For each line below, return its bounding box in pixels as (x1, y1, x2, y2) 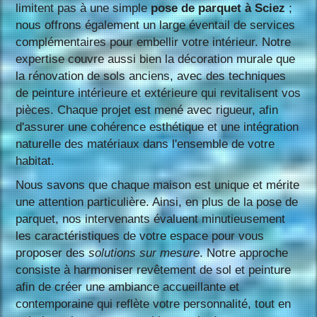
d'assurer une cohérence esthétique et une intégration (16, 120, 299, 134)
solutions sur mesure (88, 246, 200, 260)
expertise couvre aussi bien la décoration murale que (16, 52, 296, 66)
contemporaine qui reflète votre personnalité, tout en (16, 296, 292, 311)
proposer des (16, 246, 89, 260)
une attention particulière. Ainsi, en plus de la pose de (16, 195, 299, 209)
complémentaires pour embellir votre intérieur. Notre (16, 35, 292, 49)
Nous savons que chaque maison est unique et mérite (16, 178, 300, 192)
